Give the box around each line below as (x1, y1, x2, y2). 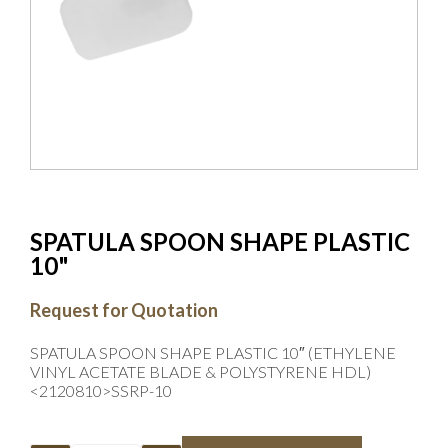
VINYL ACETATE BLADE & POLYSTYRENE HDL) (30, 362, 371, 382)
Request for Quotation (30, 299, 218, 322)
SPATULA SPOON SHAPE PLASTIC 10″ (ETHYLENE (30, 343, 396, 363)
